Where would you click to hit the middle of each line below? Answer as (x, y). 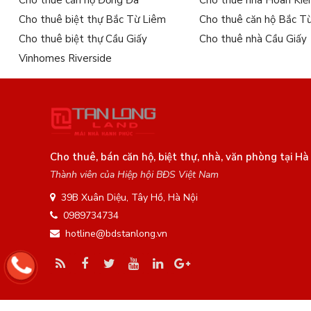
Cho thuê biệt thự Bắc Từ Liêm (92, 20)
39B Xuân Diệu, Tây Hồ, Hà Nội (129, 198)
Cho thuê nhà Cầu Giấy (253, 39)
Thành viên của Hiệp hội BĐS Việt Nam (134, 175)
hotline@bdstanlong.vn (116, 234)
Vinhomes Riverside (65, 59)
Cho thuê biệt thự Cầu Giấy (83, 39)
